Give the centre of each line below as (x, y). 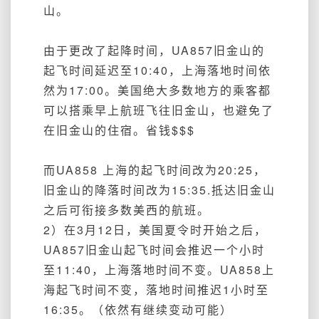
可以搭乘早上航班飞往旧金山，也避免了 (159, 110)
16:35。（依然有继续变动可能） (138, 309)
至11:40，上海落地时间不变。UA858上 (159, 269)
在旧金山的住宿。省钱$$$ (119, 130)
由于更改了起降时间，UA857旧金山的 (154, 50)
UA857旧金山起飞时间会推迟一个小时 (154, 249)
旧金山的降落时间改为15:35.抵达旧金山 (159, 189)
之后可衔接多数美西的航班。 (127, 209)
